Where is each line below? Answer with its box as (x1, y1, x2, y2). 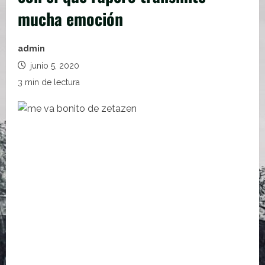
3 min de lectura (18, 77, 80, 87)
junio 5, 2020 (28, 61, 79, 70)
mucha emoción (18, 7, 123, 31)
